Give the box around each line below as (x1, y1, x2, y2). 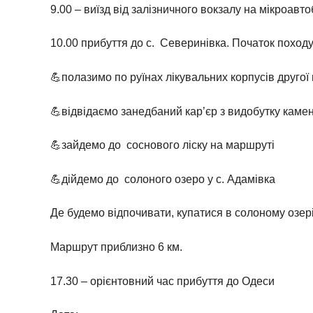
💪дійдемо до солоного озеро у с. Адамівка (50, 173, 275, 185)
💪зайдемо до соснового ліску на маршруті (50, 139, 275, 152)
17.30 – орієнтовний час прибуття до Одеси (50, 275, 275, 287)
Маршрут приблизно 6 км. (50, 240, 182, 253)
